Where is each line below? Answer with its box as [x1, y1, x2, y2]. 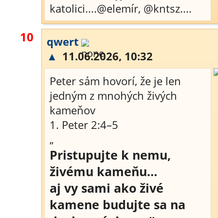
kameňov [50, 103, 95, 117]
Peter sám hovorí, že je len [50, 73, 181, 88]
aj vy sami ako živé [50, 180, 163, 196]
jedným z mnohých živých [50, 88, 177, 103]
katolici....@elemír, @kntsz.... [50, 1, 192, 16]
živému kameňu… [50, 163, 157, 180]
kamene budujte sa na [50, 196, 185, 213]
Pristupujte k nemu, [50, 146, 171, 163]
